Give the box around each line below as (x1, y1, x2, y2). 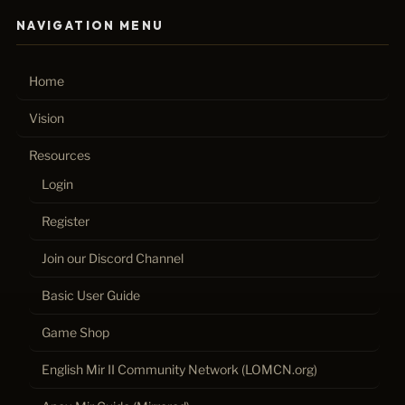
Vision (29, 110, 64, 127)
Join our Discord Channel (42, 250, 184, 267)
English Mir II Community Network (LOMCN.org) (42, 362, 317, 378)
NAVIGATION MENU (16, 17, 165, 33)
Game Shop (42, 325, 109, 341)
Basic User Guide (42, 287, 140, 304)
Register (42, 213, 89, 230)
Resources (29, 147, 90, 164)
